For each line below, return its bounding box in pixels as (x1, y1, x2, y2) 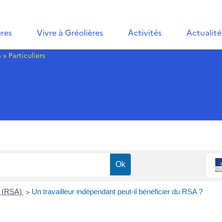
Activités (128, 27, 162, 38)
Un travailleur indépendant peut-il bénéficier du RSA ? (31, 187, 203, 196)
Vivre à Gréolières (37, 27, 104, 38)
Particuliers (8, 51, 45, 59)
